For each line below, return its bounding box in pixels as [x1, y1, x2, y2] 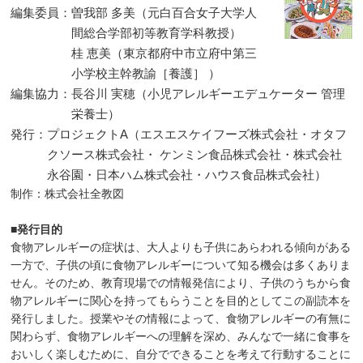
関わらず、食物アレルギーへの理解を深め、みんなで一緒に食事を [11, 329, 352, 343]
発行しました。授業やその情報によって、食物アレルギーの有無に [11, 311, 352, 325]
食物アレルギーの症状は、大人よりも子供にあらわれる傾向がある [11, 240, 352, 254]
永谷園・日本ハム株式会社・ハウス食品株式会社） [47, 167, 327, 181]
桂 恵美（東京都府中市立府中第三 [71, 45, 258, 60]
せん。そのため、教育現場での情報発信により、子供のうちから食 [11, 275, 352, 289]
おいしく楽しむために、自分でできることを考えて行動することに [11, 347, 352, 361]
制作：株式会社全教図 [11, 186, 125, 200]
